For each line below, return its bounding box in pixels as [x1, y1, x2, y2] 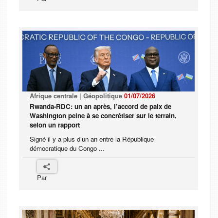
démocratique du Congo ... [30, 144, 105, 153]
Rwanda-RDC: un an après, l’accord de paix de [30, 102, 171, 111]
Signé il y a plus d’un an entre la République [30, 134, 154, 144]
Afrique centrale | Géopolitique [30, 91, 124, 101]
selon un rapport [30, 120, 80, 130]
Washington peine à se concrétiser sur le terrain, [30, 111, 177, 121]
